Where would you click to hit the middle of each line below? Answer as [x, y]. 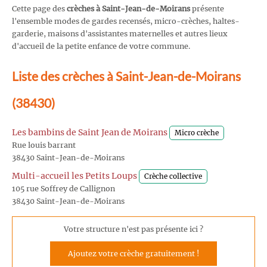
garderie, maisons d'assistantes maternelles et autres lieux [120, 33]
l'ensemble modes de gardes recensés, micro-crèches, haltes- [126, 21]
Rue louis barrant [44, 145]
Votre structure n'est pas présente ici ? [133, 229]
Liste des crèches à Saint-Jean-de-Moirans [126, 76]
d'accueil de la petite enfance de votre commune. [101, 46]
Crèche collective [173, 177]
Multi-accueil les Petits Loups [74, 176]
